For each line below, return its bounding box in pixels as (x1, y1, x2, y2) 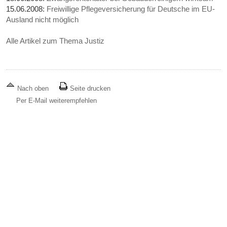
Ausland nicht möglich (6, 15, 79, 24)
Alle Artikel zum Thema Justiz (6, 36, 105, 46)
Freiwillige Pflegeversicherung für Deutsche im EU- (47, 5, 215, 14)
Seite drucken (68, 85, 111, 93)
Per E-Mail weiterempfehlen (16, 97, 97, 105)
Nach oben (15, 85, 51, 93)
